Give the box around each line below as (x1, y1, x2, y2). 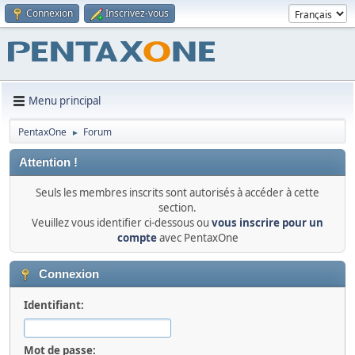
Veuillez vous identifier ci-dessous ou (32, 215, 212, 230)
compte (116, 230, 157, 245)
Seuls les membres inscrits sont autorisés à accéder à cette (36, 185, 319, 200)
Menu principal (29, 94, 101, 109)
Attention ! (19, 155, 78, 169)
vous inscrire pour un (212, 215, 323, 230)
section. (158, 200, 197, 215)
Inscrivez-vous (105, 6, 169, 20)
